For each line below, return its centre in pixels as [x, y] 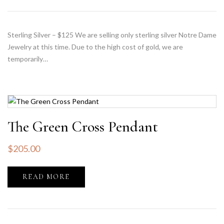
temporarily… [28, 59]
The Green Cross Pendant [83, 127]
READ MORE [46, 177]
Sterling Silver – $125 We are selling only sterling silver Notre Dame [112, 35]
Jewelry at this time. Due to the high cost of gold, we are [95, 47]
